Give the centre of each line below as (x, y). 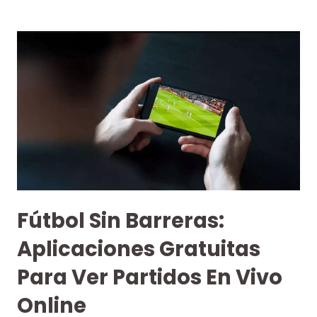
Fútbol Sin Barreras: (121, 221)
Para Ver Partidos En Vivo (150, 278)
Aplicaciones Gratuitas (139, 249)
